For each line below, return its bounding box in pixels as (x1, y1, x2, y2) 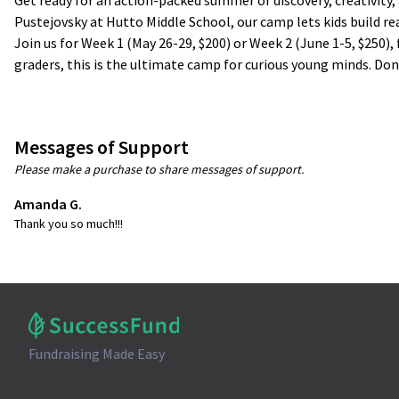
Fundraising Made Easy (28, 345, 165, 363)
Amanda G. (14, 195, 82, 214)
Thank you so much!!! (14, 216, 123, 232)
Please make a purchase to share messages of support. (14, 161, 304, 178)
